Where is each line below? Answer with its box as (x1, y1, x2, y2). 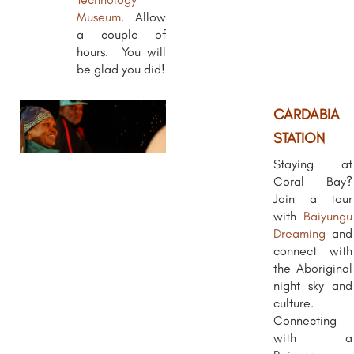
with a (273, 330, 352, 345)
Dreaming (273, 225, 332, 241)
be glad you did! (77, 61, 165, 77)
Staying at (273, 156, 352, 171)
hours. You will (77, 43, 166, 59)
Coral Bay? (273, 173, 352, 189)
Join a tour (273, 190, 352, 206)
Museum (77, 9, 121, 24)
